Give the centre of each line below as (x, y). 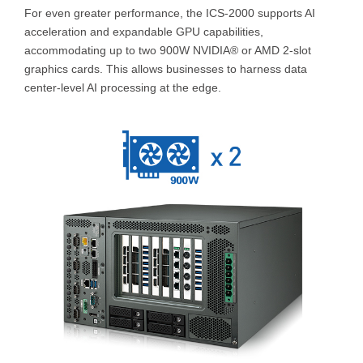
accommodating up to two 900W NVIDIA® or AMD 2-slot (168, 50)
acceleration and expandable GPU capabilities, (144, 31)
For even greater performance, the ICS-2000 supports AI (170, 13)
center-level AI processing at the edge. (123, 87)
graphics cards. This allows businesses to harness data (166, 68)
